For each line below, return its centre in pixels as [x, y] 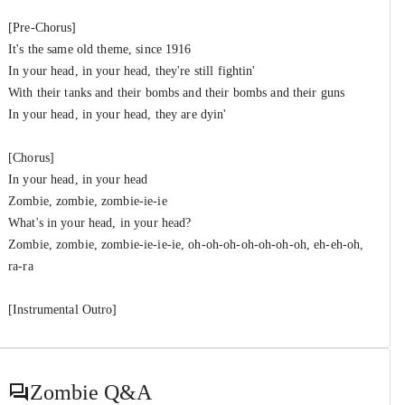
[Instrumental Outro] [63, 310]
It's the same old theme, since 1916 [100, 49]
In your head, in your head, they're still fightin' [132, 71]
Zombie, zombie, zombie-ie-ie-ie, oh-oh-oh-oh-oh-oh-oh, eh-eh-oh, [186, 245]
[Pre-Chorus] [42, 28]
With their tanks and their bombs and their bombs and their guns [177, 93]
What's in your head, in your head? [100, 223]
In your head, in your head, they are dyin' [118, 114]
